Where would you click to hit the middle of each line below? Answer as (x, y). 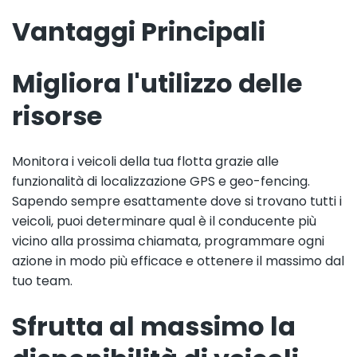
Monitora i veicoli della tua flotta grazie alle (145, 161)
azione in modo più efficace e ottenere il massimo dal (178, 261)
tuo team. (42, 280)
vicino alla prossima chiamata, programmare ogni (168, 241)
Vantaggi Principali (139, 31)
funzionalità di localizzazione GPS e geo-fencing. (161, 181)
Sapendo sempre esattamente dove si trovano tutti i (177, 201)
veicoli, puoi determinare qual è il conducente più (164, 221)
